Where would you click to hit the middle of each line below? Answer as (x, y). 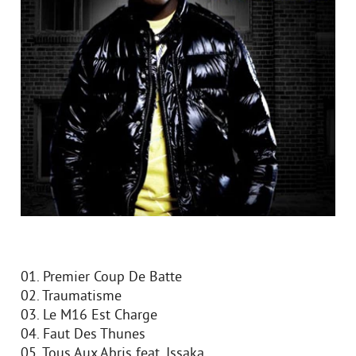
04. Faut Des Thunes (83, 335)
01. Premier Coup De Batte (101, 278)
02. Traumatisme (71, 297)
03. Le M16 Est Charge (89, 316)
